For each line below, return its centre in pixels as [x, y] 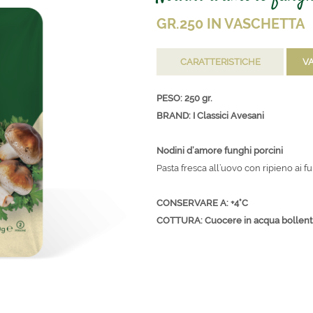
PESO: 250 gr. [184, 98]
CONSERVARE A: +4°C [202, 203]
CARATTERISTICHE [220, 61]
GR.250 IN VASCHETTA [231, 23]
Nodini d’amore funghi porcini [220, 150]
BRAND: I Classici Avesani [210, 115]
